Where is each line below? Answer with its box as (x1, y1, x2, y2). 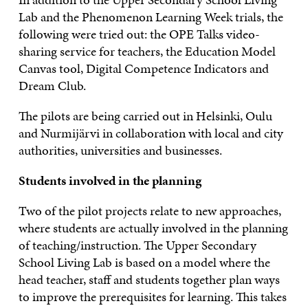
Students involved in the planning (18, 170, 201, 190)
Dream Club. (18, 76, 86, 95)
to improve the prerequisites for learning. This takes (18, 287, 287, 306)
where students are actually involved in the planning (18, 218, 288, 237)
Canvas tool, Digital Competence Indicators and (18, 58, 269, 78)
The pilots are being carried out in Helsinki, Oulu (18, 106, 272, 125)
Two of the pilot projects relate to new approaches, (18, 201, 281, 220)
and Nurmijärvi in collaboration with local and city (18, 123, 283, 142)
